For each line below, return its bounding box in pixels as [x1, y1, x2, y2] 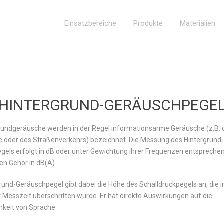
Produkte [133, 19, 163, 28]
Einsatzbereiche [64, 19, 117, 28]
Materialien [180, 19, 216, 28]
